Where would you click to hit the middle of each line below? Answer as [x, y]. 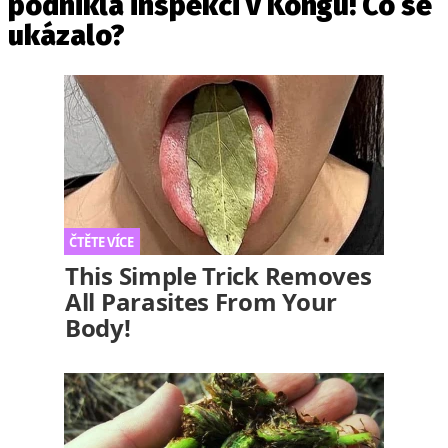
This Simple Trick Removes [218, 275]
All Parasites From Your [201, 301]
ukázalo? [66, 35]
